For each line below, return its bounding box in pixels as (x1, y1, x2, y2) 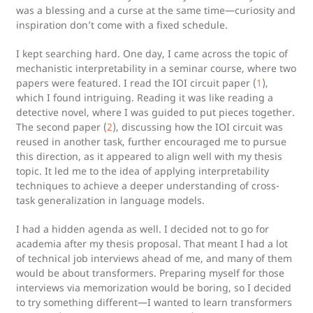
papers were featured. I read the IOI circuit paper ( (16, 76, 256, 89)
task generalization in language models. (16, 194, 205, 207)
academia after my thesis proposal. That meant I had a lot (16, 237, 288, 250)
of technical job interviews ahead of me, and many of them (16, 252, 292, 265)
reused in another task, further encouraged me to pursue (16, 135, 286, 148)
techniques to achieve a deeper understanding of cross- (16, 179, 279, 192)
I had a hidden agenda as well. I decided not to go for (16, 222, 269, 235)
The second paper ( (16, 120, 107, 133)
